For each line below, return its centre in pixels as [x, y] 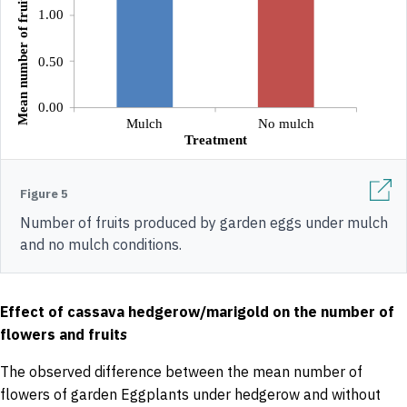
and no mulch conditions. [101, 244]
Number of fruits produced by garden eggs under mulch [204, 222]
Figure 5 [44, 193]
